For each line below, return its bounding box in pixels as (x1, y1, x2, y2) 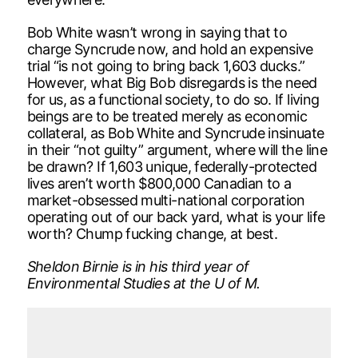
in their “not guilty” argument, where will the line (26, 141, 327, 158)
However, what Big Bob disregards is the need (26, 74, 317, 91)
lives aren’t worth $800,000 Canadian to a (26, 174, 292, 192)
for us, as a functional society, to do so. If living (26, 90, 320, 108)
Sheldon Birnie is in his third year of (26, 257, 249, 275)
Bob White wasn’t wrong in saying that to (26, 23, 287, 41)
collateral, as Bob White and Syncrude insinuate (26, 124, 324, 141)
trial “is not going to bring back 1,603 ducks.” (26, 57, 305, 74)
